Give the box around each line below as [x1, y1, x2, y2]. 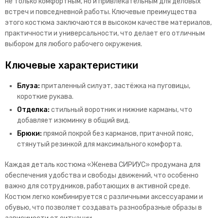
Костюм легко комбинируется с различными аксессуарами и [5, 193, 203, 201]
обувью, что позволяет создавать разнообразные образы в [5, 203, 202, 212]
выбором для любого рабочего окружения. [5, 40, 142, 49]
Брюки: [17, 129, 42, 138]
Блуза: [17, 82, 40, 91]
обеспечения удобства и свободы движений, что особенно [5, 171, 199, 180]
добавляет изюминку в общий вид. [17, 116, 130, 125]
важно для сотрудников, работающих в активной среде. [5, 182, 190, 191]
